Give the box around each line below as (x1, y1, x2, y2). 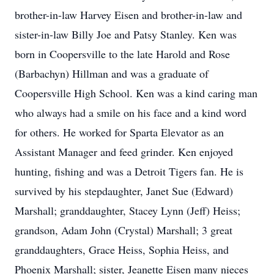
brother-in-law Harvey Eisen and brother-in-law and (15, 7, 242, 22)
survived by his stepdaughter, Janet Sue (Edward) (15, 183, 233, 198)
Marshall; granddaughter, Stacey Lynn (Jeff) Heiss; (15, 203, 240, 218)
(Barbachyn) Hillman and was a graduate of (15, 66, 209, 81)
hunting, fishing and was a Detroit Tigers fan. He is (15, 164, 243, 179)
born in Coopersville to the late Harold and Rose (15, 46, 230, 61)
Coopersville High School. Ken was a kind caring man (15, 86, 257, 100)
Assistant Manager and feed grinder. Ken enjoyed (15, 144, 233, 159)
